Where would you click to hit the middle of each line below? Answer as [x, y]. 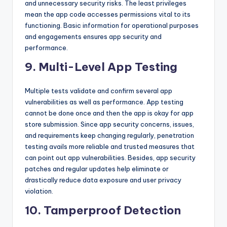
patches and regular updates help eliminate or [97, 169]
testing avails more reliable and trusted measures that [110, 147]
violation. [41, 191]
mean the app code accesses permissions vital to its [108, 14]
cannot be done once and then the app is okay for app [109, 113]
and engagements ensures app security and [93, 37]
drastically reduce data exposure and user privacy [103, 180]
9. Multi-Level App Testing [101, 67]
